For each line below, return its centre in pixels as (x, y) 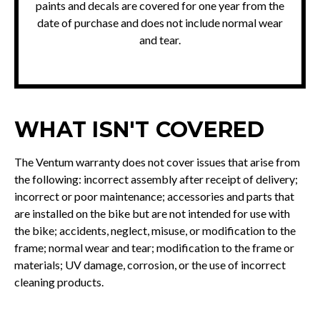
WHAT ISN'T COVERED (140, 130)
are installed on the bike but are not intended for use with (152, 214)
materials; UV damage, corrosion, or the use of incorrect (150, 265)
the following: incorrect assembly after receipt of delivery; (156, 179)
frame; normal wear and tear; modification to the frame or (154, 248)
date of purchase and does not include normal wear (160, 23)
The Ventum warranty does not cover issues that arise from (157, 162)
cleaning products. (59, 282)
